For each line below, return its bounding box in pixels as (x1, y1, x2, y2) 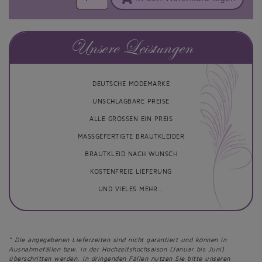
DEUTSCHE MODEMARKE (92, 81, 170, 88)
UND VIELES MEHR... (98, 186, 164, 194)
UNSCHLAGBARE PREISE (92, 98, 170, 106)
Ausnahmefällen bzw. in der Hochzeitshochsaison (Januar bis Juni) (9, 246, 224, 254)
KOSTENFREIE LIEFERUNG (90, 168, 172, 176)
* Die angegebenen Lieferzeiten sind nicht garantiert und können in (9, 236, 226, 244)
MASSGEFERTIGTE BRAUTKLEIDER (77, 133, 185, 141)
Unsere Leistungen (69, 35, 193, 61)
